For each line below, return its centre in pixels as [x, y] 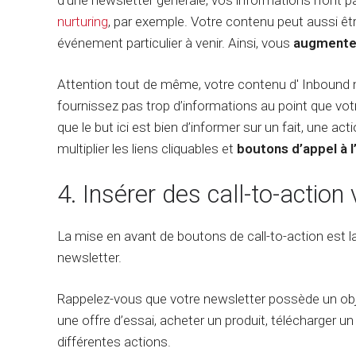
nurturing [83, 21]
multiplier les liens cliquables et [147, 149]
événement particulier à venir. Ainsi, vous [175, 43]
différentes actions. [114, 342]
